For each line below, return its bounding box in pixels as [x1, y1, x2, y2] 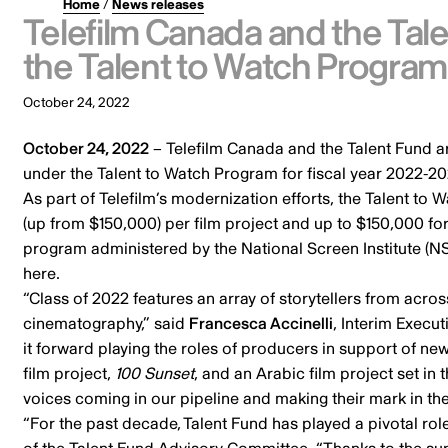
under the [22, 163, 97, 184]
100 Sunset [114, 363, 194, 384]
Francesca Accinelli [188, 313, 333, 334]
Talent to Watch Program [96, 163, 278, 184]
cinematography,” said [22, 313, 189, 334]
